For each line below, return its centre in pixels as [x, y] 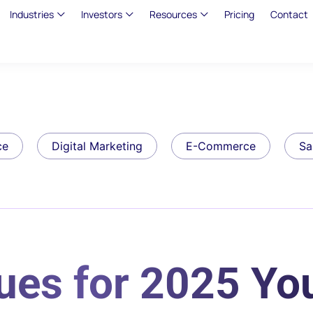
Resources [173, 14]
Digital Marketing [97, 146]
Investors [101, 14]
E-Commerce [221, 146]
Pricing [239, 14]
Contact [289, 14]
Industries [31, 14]
